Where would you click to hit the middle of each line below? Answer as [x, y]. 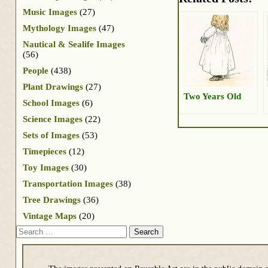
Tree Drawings [52, 200]
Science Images [53, 119]
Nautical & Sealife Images [74, 44]
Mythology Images [60, 28]
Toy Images [46, 167]
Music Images [50, 12]
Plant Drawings [53, 86]
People [36, 70]
